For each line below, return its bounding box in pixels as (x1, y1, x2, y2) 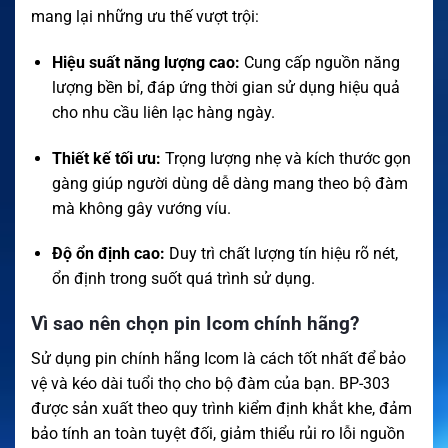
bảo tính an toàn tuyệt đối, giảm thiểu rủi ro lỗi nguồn (31, 423, 405, 443)
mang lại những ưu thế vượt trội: (31, 7, 259, 27)
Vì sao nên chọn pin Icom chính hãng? (31, 312, 359, 336)
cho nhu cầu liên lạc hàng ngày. (51, 102, 275, 122)
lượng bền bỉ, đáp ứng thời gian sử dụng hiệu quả (51, 77, 400, 97)
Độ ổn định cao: (51, 244, 165, 264)
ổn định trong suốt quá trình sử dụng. (51, 269, 315, 289)
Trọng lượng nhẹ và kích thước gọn (160, 148, 411, 168)
